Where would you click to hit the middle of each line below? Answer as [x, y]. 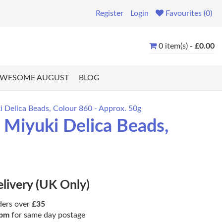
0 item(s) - [177, 46]
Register [110, 13]
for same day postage [47, 215]
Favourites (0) [189, 13]
